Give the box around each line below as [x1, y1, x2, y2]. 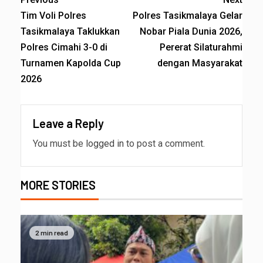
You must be [33, 137, 86, 149]
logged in [86, 137, 124, 149]
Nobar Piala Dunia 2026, [140, 25, 242, 37]
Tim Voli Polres [21, 9, 86, 21]
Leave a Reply [33, 116, 104, 130]
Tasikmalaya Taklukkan [21, 25, 120, 37]
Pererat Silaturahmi [160, 41, 242, 53]
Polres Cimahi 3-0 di [21, 41, 107, 53]
